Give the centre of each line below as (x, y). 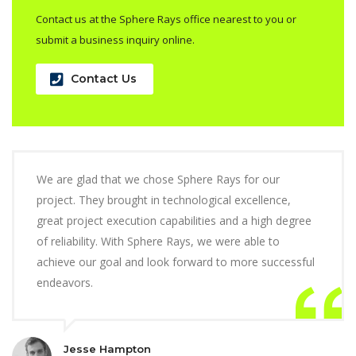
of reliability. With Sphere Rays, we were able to (158, 241)
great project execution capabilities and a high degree (174, 220)
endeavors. (65, 282)
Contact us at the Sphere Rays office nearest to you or (166, 19)
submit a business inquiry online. (115, 39)
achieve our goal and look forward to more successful (176, 261)
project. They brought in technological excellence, (164, 199)
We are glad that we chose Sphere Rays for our (158, 179)
